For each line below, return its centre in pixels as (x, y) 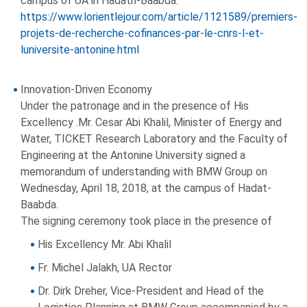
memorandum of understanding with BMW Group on (144, 172)
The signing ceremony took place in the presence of (146, 221)
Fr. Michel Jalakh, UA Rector (105, 268)
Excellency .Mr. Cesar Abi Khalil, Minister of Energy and (151, 123)
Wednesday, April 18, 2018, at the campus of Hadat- (146, 188)
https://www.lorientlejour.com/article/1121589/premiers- (159, 17)
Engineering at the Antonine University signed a (133, 156)
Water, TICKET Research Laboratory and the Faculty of (154, 139)
